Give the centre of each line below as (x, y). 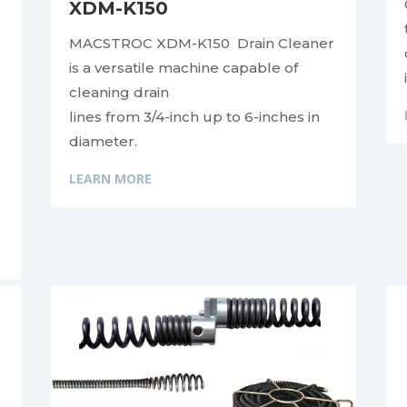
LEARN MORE (110, 179)
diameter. (103, 142)
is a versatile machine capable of (183, 68)
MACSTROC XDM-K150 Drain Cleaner (201, 44)
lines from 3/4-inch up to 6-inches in (194, 117)
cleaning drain (119, 93)
